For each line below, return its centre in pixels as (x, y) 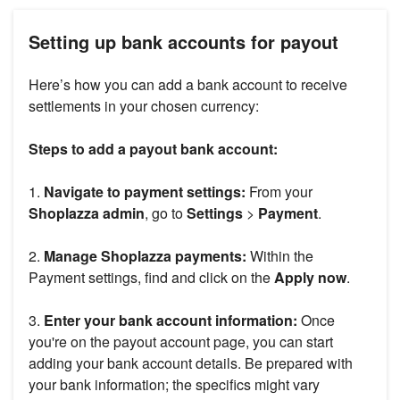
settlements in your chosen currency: (144, 106)
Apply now (308, 278)
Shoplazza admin (87, 213)
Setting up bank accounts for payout (183, 42)
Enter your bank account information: (169, 321)
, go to (166, 213)
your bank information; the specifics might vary (174, 385)
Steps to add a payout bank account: (153, 149)
